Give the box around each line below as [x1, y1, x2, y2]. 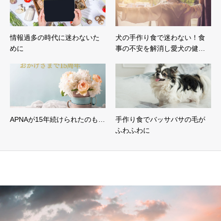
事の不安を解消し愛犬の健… [115, 44, 205, 53]
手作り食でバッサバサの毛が [115, 115, 205, 124]
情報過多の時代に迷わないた [10, 34, 100, 42]
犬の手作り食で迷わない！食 [115, 34, 205, 42]
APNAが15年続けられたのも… [10, 115, 105, 124]
